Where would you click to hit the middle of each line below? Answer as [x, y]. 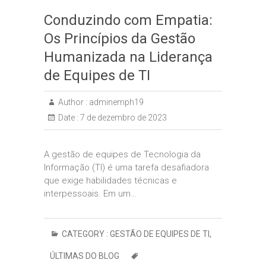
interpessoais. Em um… [90, 194]
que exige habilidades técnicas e [110, 180]
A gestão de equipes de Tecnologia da [122, 154]
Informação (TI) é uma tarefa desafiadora [126, 167]
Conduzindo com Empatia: [128, 20]
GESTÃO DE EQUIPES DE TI [160, 234]
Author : [73, 102]
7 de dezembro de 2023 [123, 118]
